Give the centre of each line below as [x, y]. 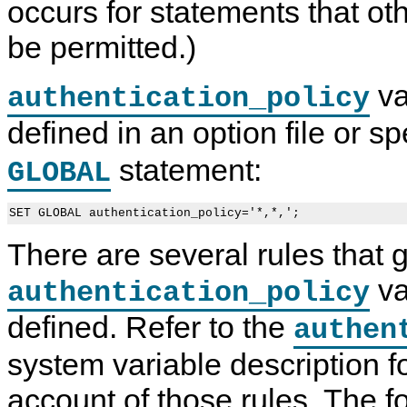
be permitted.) [102, 48]
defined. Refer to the [150, 328]
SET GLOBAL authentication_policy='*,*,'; [154, 213]
